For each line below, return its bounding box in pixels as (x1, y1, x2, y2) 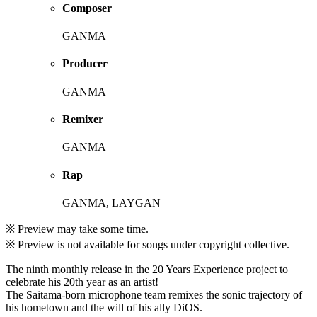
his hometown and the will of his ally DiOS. (6, 301, 202, 313)
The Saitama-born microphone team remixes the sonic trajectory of (6, 288, 302, 301)
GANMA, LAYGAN (62, 196, 161, 209)
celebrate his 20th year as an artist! (6, 275, 158, 288)
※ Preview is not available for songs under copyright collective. (6, 238, 289, 250)
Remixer (62, 113, 103, 126)
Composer (62, 1, 112, 14)
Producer (62, 57, 108, 70)
